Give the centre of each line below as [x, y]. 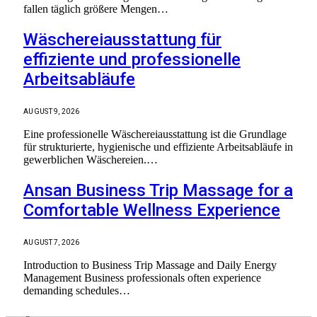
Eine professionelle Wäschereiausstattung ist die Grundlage [155, 134]
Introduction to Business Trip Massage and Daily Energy [150, 265]
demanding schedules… [77, 290]
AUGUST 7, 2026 [52, 242]
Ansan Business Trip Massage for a [158, 191]
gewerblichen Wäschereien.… [91, 160]
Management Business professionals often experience [142, 278]
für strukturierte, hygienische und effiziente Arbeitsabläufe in [158, 147]
